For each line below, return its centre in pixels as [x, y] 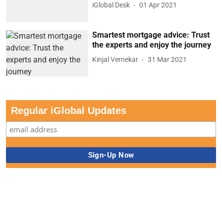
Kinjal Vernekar [115, 60]
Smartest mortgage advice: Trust [151, 35]
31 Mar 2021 [167, 60]
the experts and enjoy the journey [152, 45]
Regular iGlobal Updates [69, 111]
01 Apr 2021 [158, 5]
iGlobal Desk [111, 5]
